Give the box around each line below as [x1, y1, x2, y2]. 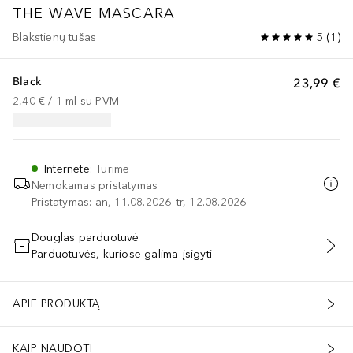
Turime [95, 162, 130, 176]
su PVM [80, 94, 120, 108]
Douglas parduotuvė [32, 230, 139, 244]
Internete [44, 162, 90, 176]
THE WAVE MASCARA [13, 4, 176, 22]
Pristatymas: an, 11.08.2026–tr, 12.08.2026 [32, 195, 247, 209]
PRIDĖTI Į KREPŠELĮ [124, 248, 229, 260]
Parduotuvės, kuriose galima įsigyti [32, 247, 212, 261]
